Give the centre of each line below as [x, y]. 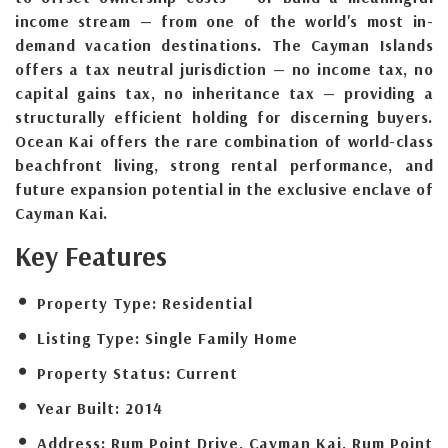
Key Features [91, 255]
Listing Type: [88, 337]
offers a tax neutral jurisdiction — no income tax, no [224, 68]
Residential [207, 302]
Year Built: [78, 407]
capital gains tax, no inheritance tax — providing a [224, 92]
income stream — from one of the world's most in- [224, 20]
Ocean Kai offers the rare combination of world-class [224, 140]
